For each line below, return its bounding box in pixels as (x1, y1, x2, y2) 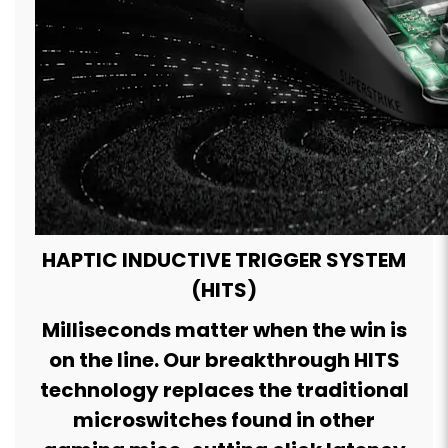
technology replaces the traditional (39, 375, 409, 404)
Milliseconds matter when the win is (41, 315, 407, 344)
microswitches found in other (73, 405, 375, 434)
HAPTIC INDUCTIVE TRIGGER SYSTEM (42, 245, 406, 274)
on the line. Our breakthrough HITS (48, 345, 400, 374)
